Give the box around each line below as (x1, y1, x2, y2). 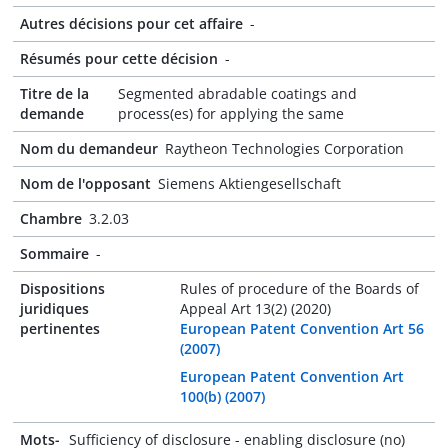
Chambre (20, 209, 82, 228)
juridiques (20, 299, 89, 318)
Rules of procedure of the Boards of (179, 279, 419, 298)
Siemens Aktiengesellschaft (158, 174, 341, 193)
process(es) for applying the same (117, 104, 344, 123)
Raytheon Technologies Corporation (165, 139, 404, 158)
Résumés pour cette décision (20, 49, 218, 68)
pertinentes (20, 319, 100, 338)
